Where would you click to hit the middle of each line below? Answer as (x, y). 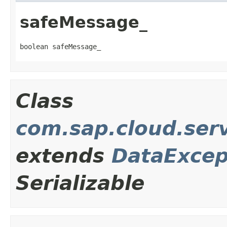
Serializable (80, 183)
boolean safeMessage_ (60, 47)
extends (64, 156)
